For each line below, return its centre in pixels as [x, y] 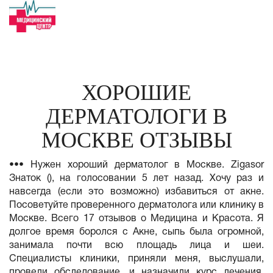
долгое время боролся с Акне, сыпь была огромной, [136, 232]
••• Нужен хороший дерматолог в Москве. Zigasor [136, 165]
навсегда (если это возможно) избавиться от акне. [136, 192]
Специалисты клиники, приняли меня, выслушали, [136, 259]
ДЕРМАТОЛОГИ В [136, 116]
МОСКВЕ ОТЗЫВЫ [136, 140]
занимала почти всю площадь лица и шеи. [136, 246]
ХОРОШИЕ [136, 93]
